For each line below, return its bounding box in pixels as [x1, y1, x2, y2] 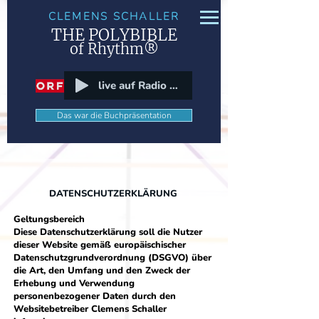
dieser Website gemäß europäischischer [14, 239, 186, 251]
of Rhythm [69, 40, 144, 58]
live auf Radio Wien [169, 78, 178, 93]
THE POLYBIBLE [51, 25, 177, 45]
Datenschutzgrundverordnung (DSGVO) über [14, 251, 211, 264]
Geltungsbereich [14, 213, 85, 226]
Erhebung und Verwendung [14, 277, 135, 290]
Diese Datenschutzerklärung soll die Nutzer [14, 226, 202, 239]
